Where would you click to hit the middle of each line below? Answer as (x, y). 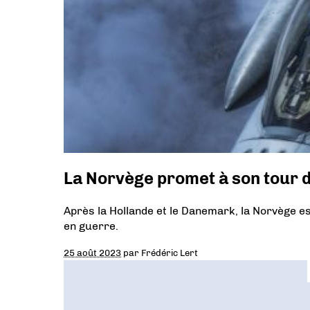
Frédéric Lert (170, 253)
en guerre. (91, 226)
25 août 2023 (92, 253)
